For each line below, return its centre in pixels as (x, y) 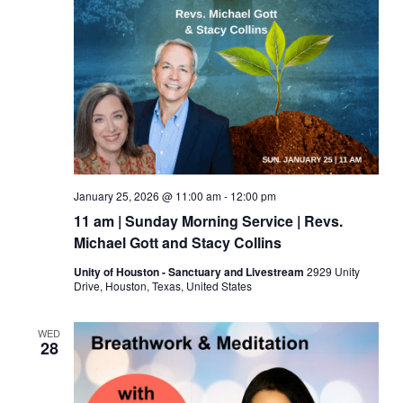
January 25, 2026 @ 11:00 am (147, 196)
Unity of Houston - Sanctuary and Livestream (190, 272)
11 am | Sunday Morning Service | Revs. (208, 221)
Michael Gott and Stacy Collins (177, 243)
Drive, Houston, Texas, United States (162, 286)
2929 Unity (333, 272)
